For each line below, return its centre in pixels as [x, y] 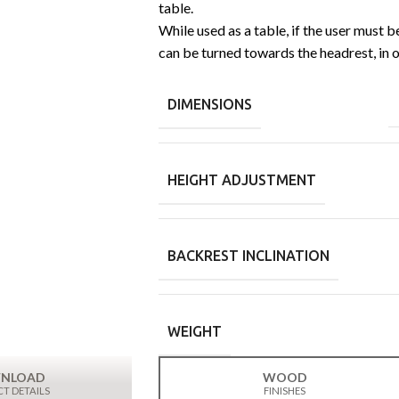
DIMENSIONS [209, 104]
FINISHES [285, 391]
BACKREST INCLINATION [248, 256]
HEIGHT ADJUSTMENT [241, 180]
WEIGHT [194, 331]
